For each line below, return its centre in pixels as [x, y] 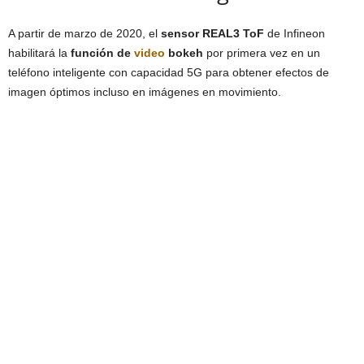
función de [102, 53]
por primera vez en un [262, 53]
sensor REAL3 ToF [212, 33]
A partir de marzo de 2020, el [84, 33]
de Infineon [295, 33]
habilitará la [39, 53]
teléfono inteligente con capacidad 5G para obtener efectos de [169, 72]
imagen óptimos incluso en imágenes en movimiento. [145, 92]
